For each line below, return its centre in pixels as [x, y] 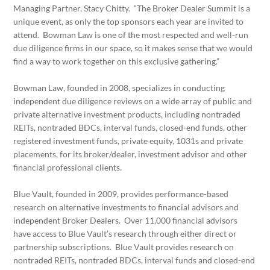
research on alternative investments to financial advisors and [126, 207]
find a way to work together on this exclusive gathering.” [117, 61]
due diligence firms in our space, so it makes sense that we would [133, 48]
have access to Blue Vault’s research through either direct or [125, 233]
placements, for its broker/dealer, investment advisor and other [130, 154]
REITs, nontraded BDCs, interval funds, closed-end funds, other [130, 127]
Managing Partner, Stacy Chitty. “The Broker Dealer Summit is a [132, 8]
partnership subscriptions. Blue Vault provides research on [124, 246]
